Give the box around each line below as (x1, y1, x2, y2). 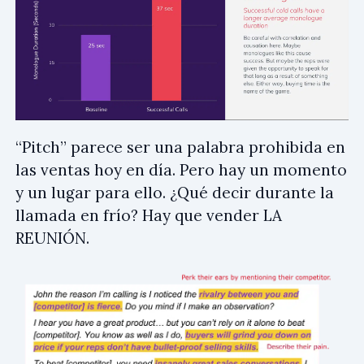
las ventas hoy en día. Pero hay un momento (15, 160, 347, 180)
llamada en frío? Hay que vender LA (15, 206, 282, 226)
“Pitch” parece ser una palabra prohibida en (15, 137, 345, 158)
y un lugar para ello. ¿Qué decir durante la (15, 183, 334, 203)
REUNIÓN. (15, 228, 89, 249)
